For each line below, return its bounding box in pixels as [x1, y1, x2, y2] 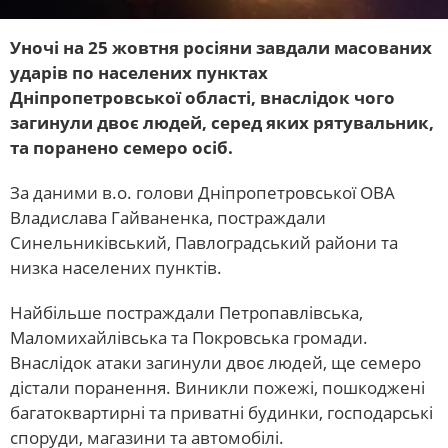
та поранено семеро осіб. [10, 135, 233, 159]
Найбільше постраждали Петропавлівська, [10, 300, 363, 324]
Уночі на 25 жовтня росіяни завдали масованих [10, 35, 432, 59]
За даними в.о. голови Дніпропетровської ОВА [10, 180, 395, 204]
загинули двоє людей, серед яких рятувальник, [10, 110, 434, 134]
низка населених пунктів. [10, 255, 222, 279]
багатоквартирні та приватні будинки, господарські [10, 400, 433, 424]
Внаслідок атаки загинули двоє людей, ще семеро [10, 350, 421, 374]
